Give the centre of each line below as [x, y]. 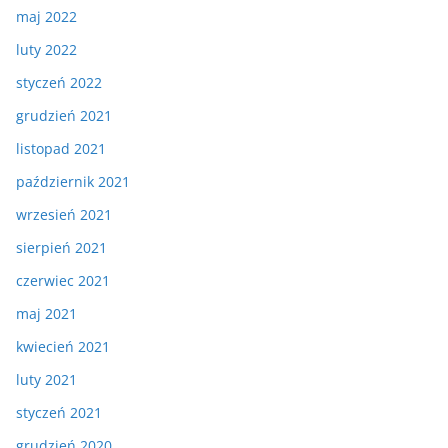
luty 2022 [46, 49]
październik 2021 [73, 181]
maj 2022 [46, 16]
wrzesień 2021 [64, 214]
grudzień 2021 [64, 115]
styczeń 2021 [59, 412]
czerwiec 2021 [63, 280]
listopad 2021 [61, 148]
